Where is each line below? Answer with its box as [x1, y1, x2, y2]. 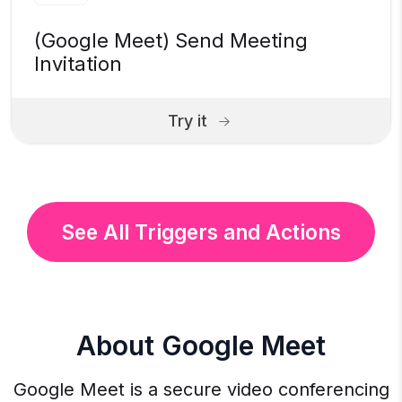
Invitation [34, 52, 122, 76]
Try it [168, 110, 207, 130]
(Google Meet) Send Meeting [34, 29, 308, 53]
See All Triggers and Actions [61, 220, 341, 245]
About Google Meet [76, 329, 326, 363]
